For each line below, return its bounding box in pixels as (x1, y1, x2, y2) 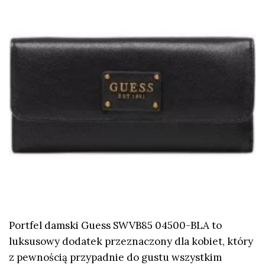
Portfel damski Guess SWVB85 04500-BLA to (9, 218, 222, 232)
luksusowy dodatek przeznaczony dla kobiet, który (9, 234, 253, 248)
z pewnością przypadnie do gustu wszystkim (9, 250, 222, 264)
